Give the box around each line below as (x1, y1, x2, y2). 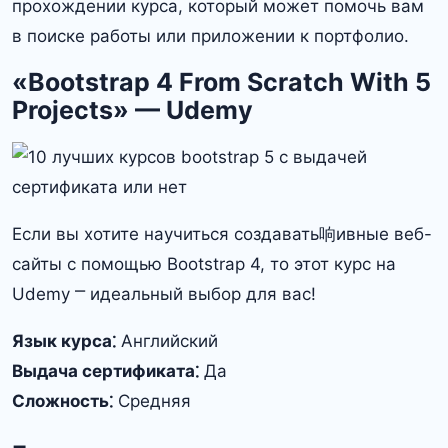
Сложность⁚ (12, 391, 113, 412)
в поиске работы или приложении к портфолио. (12, 26, 409, 47)
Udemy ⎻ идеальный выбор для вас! (12, 284, 316, 305)
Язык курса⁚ (12, 331, 116, 352)
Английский (116, 331, 218, 352)
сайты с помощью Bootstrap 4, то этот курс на (12, 254, 396, 275)
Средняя (113, 391, 191, 412)
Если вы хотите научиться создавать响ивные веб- (12, 224, 432, 245)
